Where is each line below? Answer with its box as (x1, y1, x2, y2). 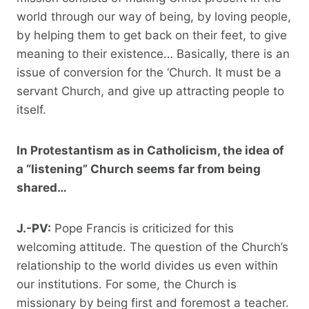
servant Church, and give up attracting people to (17, 83, 284, 98)
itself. (17, 102, 46, 117)
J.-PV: (17, 221, 51, 235)
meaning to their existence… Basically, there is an (17, 46, 290, 61)
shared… (17, 180, 67, 195)
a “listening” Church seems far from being (17, 161, 261, 176)
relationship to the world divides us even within (17, 258, 278, 272)
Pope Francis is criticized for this (51, 221, 234, 235)
